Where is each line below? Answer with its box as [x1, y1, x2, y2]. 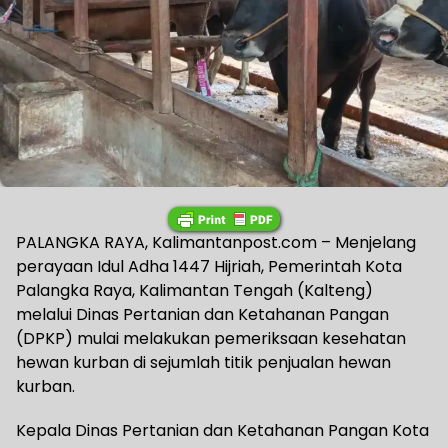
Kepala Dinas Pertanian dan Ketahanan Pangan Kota [16, 419, 429, 443]
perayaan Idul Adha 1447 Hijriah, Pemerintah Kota [16, 255, 402, 279]
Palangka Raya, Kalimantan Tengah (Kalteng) [16, 279, 373, 303]
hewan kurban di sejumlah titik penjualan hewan [16, 351, 391, 375]
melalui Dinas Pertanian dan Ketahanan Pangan [16, 303, 389, 327]
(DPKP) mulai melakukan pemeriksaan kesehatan [16, 327, 406, 351]
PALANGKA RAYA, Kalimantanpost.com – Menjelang [16, 231, 416, 255]
